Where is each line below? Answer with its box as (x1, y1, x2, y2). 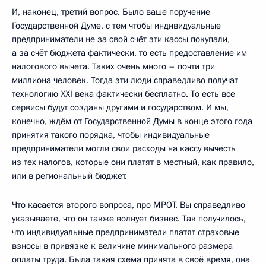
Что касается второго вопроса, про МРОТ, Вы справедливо (12, 198, 245, 211)
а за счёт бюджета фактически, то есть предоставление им (12, 46, 247, 59)
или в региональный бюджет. (12, 169, 127, 182)
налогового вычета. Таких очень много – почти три (12, 60, 215, 72)
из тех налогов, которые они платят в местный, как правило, (12, 156, 254, 168)
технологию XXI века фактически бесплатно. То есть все (12, 87, 235, 100)
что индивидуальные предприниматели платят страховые (12, 226, 239, 238)
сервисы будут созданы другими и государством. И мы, (12, 101, 229, 113)
